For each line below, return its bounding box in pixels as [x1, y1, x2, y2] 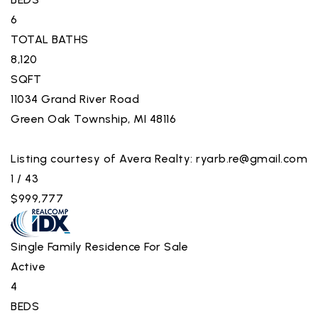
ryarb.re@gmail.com [196, 151, 307, 165]
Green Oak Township [11, 111, 128, 126]
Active [11, 259, 45, 273]
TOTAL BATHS [11, 32, 89, 46]
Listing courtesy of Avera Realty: [11, 151, 196, 165]
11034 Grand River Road [11, 92, 139, 106]
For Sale [144, 239, 188, 253]
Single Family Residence [11, 239, 141, 253]
